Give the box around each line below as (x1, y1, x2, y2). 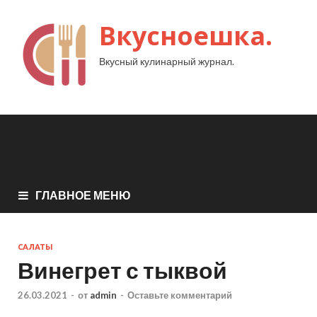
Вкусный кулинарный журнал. (99, 55, 234, 67)
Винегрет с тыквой (18, 255, 227, 284)
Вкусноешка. (99, 18, 272, 53)
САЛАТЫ (18, 242, 53, 251)
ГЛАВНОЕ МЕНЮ (35, 188, 131, 202)
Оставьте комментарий (127, 289, 232, 301)
